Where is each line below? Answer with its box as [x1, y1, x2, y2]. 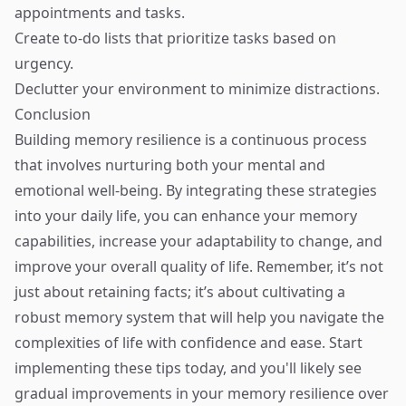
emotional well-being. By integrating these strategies [14, 180, 377, 200]
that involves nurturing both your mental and [14, 155, 325, 175]
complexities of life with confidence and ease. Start [14, 333, 362, 353]
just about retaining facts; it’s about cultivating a [14, 282, 345, 302]
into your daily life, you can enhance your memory [14, 206, 357, 226]
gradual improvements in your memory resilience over [14, 383, 389, 403]
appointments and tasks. [14, 3, 185, 23]
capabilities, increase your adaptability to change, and [14, 231, 382, 251]
